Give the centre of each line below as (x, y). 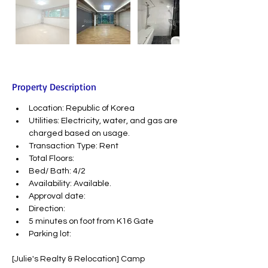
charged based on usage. (79, 133)
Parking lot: (50, 234)
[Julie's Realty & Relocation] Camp (79, 259)
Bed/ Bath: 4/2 (57, 171)
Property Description (54, 87)
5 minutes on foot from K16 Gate (91, 221)
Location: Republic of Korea (82, 108)
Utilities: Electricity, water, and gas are (104, 121)
